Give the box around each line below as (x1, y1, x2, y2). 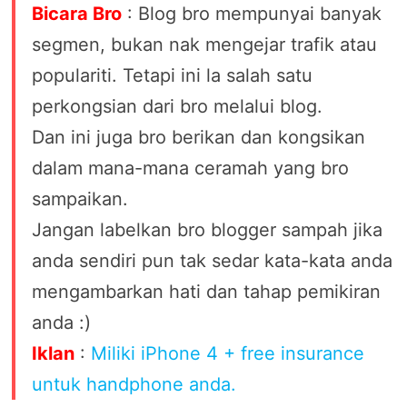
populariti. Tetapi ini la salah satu (32, 64, 313, 86)
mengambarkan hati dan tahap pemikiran (32, 280, 382, 303)
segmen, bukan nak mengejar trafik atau (32, 33, 378, 55)
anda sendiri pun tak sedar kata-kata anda (32, 249, 393, 272)
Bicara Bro (32, 2, 123, 25)
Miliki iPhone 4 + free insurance (91, 342, 365, 364)
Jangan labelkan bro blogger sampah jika (32, 218, 383, 241)
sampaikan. (32, 187, 129, 210)
